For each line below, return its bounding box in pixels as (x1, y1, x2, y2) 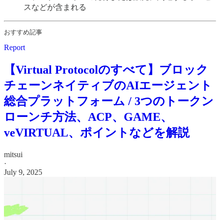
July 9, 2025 (4, 167, 42, 176)
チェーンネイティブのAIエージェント (4, 79, 212, 92)
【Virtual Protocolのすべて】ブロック (4, 63, 208, 76)
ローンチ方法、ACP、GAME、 (4, 110, 172, 123)
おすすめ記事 (4, 28, 42, 36)
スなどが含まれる (24, 2, 86, 11)
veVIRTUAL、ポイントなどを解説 (4, 126, 190, 139)
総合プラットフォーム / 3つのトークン (4, 94, 214, 108)
